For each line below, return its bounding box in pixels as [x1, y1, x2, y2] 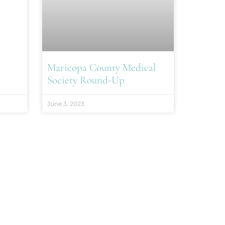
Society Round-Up [47, 73, 125, 86]
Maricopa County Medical [47, 61, 156, 74]
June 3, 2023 [47, 99, 84, 107]
